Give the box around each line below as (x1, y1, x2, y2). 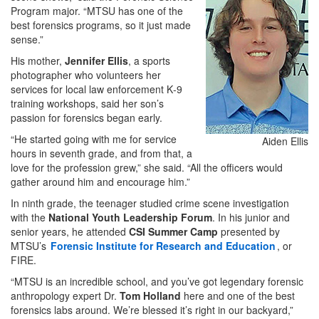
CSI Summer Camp (129, 224, 218, 239)
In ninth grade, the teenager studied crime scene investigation (11, 196, 289, 211)
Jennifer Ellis (65, 53, 128, 68)
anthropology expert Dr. (11, 288, 120, 303)
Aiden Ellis (262, 134, 308, 149)
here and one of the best (181, 288, 295, 303)
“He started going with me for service (11, 132, 177, 147)
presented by (218, 224, 280, 239)
